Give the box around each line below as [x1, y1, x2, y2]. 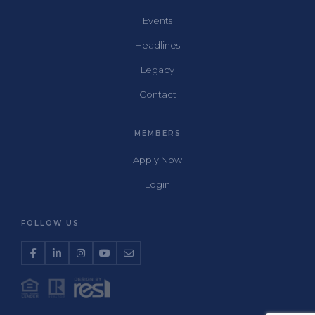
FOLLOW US [21, 218, 79, 228]
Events [143, 14, 172, 26]
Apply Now [133, 153, 182, 165]
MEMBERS [134, 128, 181, 138]
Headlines [135, 39, 180, 51]
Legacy [141, 63, 174, 75]
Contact [139, 88, 176, 100]
